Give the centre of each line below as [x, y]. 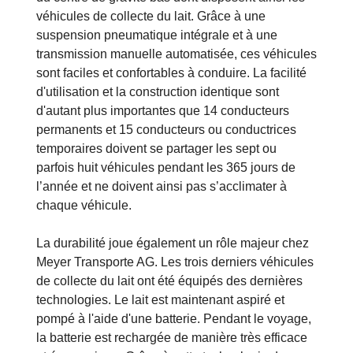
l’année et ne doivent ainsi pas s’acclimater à [162, 186]
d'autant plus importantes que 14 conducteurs [163, 110]
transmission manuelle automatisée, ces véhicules [176, 54]
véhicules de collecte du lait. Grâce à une [151, 16]
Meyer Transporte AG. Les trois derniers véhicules [175, 262]
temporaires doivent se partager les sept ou [156, 148]
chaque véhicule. [84, 205]
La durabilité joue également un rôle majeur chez [173, 243]
